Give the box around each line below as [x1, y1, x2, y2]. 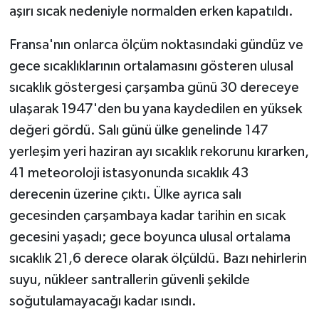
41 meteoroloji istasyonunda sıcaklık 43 [9, 166, 249, 181]
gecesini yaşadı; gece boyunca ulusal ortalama [9, 230, 291, 245]
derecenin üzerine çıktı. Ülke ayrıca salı [9, 187, 241, 202]
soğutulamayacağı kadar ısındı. [9, 294, 197, 309]
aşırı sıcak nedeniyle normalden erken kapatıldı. [9, 4, 293, 19]
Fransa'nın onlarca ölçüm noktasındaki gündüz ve [9, 38, 303, 53]
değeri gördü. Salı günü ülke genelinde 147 [9, 123, 268, 138]
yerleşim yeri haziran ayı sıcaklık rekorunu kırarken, [9, 145, 309, 159]
